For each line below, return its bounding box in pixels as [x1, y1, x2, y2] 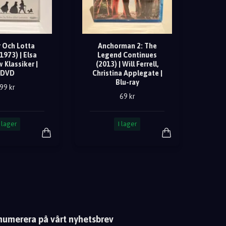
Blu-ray [115, 78, 139, 87]
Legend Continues [97, 51, 157, 60]
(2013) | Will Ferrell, [95, 60, 159, 69]
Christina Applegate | [92, 69, 162, 78]
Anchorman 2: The [97, 42, 157, 50]
